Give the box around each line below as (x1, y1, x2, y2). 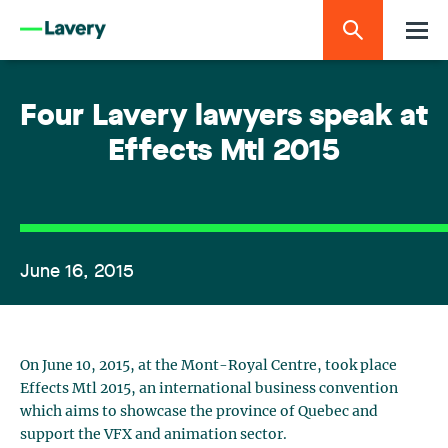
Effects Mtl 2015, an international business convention (20, 382, 398, 396)
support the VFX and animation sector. (20, 428, 287, 442)
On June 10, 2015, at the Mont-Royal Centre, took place (20, 359, 397, 373)
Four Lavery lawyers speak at (20, 103, 428, 132)
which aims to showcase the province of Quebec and (20, 405, 378, 419)
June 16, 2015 (20, 263, 134, 281)
